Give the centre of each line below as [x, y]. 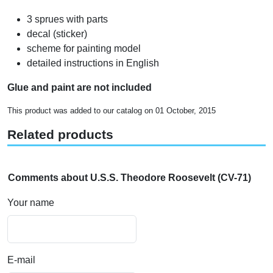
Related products [60, 135]
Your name [31, 203]
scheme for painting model [84, 49]
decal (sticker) [57, 34]
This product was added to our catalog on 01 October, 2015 [112, 111]
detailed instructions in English [93, 63]
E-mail [21, 260]
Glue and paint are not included [80, 88]
